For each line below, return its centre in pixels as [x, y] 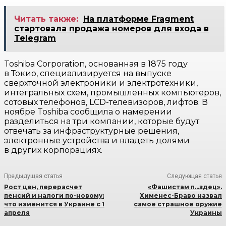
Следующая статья [194, 176]
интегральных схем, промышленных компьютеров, [112, 93]
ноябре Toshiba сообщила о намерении [88, 112]
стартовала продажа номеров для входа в [111, 29]
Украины [206, 213]
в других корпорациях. [53, 150]
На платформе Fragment [138, 19]
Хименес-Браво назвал [181, 196]
